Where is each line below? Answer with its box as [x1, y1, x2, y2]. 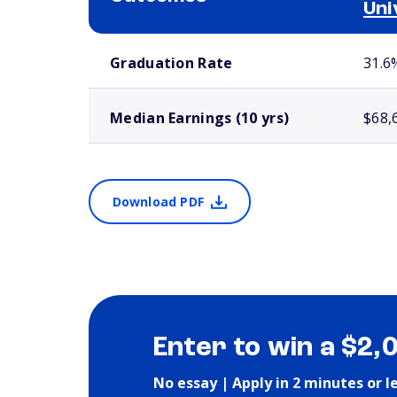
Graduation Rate [110, 53, 233, 73]
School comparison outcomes [89, 36, 212, 45]
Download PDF [112, 193, 204, 210]
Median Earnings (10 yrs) [110, 108, 290, 128]
